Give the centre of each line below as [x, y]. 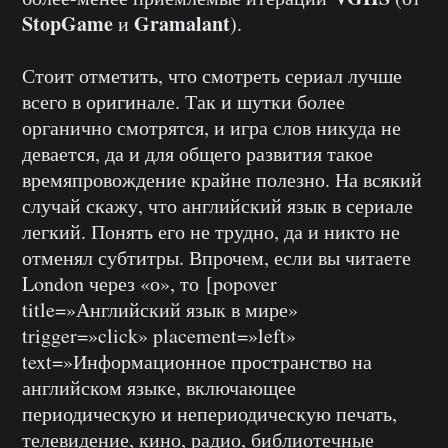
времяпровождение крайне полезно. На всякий [222, 180]
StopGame [67, 24]
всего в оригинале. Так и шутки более [183, 102]
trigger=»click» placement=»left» [159, 336]
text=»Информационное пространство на [197, 362]
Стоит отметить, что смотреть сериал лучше [212, 76]
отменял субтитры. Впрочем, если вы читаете [216, 258]
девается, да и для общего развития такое [197, 154]
